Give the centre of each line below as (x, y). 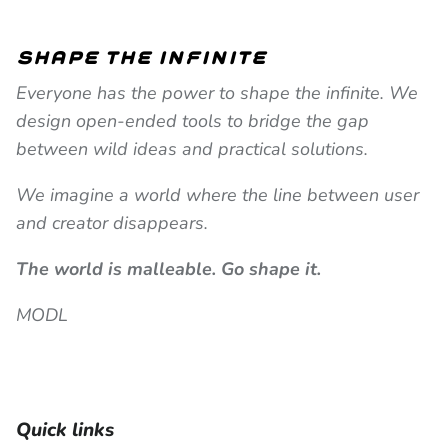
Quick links (65, 429)
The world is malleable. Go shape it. (168, 268)
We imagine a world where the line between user (217, 194)
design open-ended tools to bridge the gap (192, 120)
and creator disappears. (112, 222)
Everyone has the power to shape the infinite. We (217, 92)
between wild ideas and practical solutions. (192, 148)
